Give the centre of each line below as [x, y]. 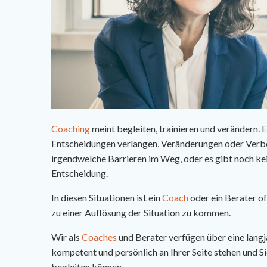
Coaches [100, 237]
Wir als [66, 237]
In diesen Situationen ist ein [107, 198]
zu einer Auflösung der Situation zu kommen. [141, 213]
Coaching [72, 129]
